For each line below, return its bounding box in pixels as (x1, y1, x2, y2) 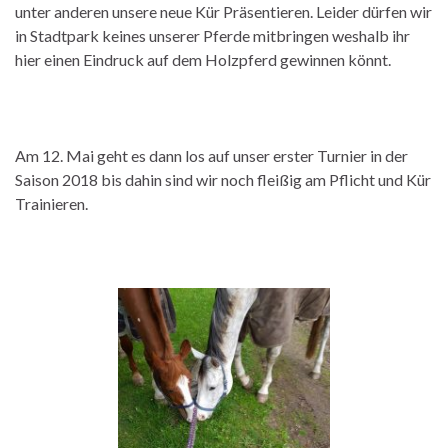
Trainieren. (15, 193, 91, 213)
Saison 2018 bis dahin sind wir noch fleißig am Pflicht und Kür (15, 169, 431, 189)
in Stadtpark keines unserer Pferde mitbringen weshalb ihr (15, 25, 410, 45)
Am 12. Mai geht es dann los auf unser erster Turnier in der (15, 145, 408, 165)
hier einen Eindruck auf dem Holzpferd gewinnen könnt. (15, 49, 391, 69)
